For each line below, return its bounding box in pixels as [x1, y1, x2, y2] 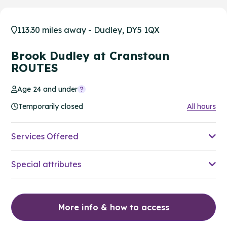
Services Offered [11, 131, 79, 141]
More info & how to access [58, 202, 169, 212]
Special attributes [11, 159, 81, 169]
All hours [187, 101, 216, 111]
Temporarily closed [18, 101, 83, 111]
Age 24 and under [17, 84, 78, 94]
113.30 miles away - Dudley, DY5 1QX [17, 24, 160, 35]
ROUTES [11, 60, 58, 75]
